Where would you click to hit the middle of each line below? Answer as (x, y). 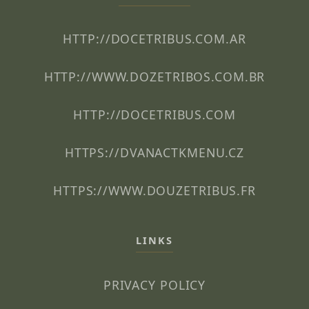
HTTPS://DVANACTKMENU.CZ (154, 153)
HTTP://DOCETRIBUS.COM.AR (154, 39)
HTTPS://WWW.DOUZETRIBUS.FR (154, 191)
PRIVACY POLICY (154, 285)
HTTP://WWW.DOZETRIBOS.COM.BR (154, 77)
